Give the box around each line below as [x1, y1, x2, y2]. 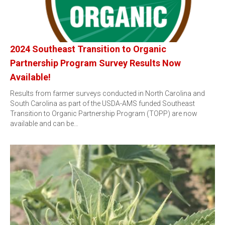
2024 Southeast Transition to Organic [10, 44, 166, 54]
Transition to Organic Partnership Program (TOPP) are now [10, 109, 197, 118]
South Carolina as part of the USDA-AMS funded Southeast [10, 99, 195, 107]
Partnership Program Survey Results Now [10, 58, 181, 68]
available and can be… [10, 120, 78, 128]
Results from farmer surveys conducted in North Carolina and [10, 89, 205, 97]
